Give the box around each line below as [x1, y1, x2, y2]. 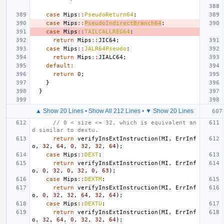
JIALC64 [98, 53, 123, 60]
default [46, 62, 70, 69]
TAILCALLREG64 [84, 28, 130, 35]
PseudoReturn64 [84, 11, 133, 18]
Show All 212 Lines [88, 107, 140, 114]
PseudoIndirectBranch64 [84, 19, 161, 26]
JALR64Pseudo [84, 45, 126, 52]
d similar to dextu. [32, 126, 98, 133]
